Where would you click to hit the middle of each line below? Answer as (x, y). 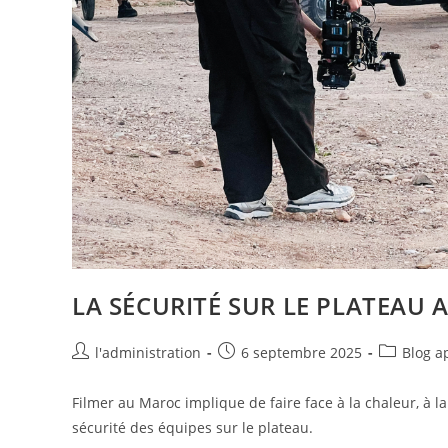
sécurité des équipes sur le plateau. (192, 427)
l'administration (148, 352)
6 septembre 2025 (301, 352)
